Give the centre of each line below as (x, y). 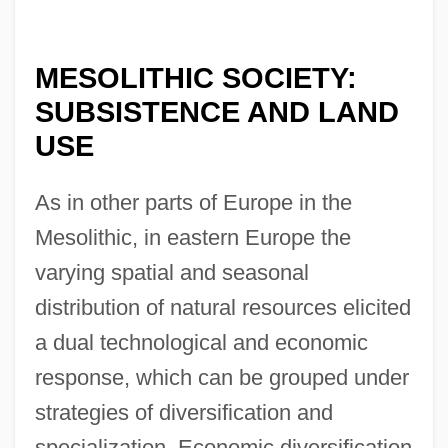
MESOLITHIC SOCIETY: (195, 77)
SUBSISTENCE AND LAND (216, 111)
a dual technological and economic (201, 342)
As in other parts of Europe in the (193, 202)
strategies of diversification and (183, 412)
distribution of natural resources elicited (222, 307)
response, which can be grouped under (221, 377)
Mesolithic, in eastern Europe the (192, 237)
